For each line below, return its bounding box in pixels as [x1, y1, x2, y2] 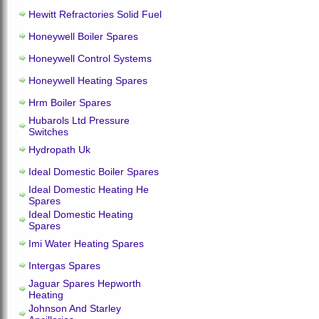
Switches [28, 126, 68, 137]
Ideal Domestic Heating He [28, 184, 149, 195]
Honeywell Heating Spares [28, 75, 147, 86]
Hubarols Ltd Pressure [28, 115, 130, 126]
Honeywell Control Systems [28, 53, 152, 64]
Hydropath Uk [28, 144, 90, 155]
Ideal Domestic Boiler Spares [28, 166, 159, 177]
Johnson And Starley [28, 303, 121, 314]
